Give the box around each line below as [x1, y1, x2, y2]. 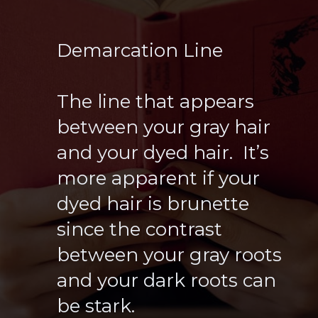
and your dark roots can [57, 268, 277, 292]
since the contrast [57, 217, 223, 241]
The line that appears [57, 89, 255, 113]
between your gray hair [57, 115, 271, 138]
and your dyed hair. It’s [57, 141, 270, 164]
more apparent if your [57, 166, 261, 190]
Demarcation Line [57, 38, 224, 62]
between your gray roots [57, 243, 283, 266]
